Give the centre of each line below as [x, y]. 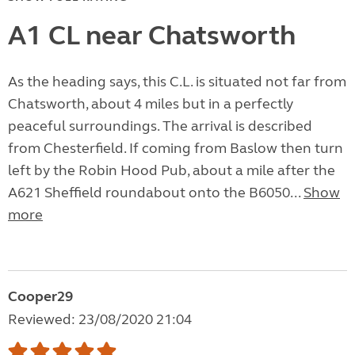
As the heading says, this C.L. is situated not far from [177, 82]
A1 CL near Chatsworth [152, 36]
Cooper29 [40, 297]
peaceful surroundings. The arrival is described [160, 126]
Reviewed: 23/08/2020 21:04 [100, 320]
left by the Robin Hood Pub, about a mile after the [172, 171]
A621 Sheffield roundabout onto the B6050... [156, 193]
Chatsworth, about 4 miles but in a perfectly [151, 104]
